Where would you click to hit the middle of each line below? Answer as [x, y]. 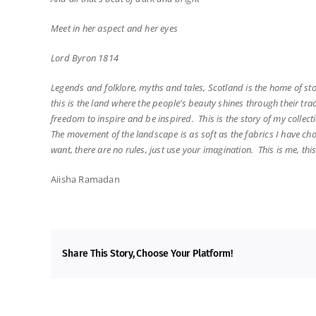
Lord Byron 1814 [85, 57]
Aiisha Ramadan [85, 179]
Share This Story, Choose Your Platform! [148, 253]
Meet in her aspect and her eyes [115, 28]
